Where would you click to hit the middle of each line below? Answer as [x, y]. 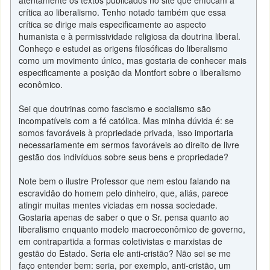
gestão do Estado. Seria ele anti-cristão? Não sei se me [125, 253]
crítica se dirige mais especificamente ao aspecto [113, 24]
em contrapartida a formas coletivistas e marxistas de [121, 241]
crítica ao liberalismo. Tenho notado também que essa [123, 12]
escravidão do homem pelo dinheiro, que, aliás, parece [124, 193]
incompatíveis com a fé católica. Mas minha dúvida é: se [127, 121]
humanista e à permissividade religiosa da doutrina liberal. [130, 36]
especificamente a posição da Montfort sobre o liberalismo [130, 72]
